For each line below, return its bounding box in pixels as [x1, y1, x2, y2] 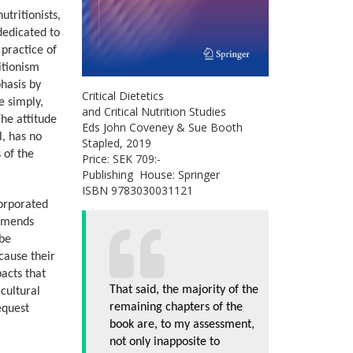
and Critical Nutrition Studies [81, 103, 226, 119]
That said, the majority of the [109, 283, 258, 296]
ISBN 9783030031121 [81, 182, 193, 198]
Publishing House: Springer [81, 166, 220, 182]
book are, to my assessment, [109, 318, 255, 331]
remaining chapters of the [109, 300, 243, 314]
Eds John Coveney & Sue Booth [81, 119, 243, 135]
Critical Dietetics [81, 87, 164, 103]
